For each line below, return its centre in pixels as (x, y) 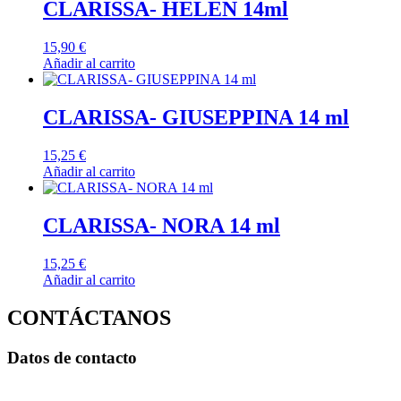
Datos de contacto (72, 357)
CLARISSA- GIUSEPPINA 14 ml (196, 118)
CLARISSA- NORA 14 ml (162, 225)
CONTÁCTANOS (89, 317)
